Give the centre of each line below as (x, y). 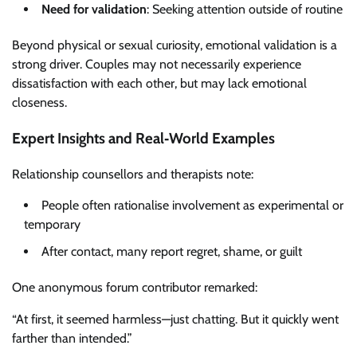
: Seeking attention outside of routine (245, 10)
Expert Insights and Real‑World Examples (143, 138)
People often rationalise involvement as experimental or (192, 205)
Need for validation (94, 10)
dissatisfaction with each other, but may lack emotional (159, 84)
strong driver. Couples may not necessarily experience (157, 65)
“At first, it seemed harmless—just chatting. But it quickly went (175, 319)
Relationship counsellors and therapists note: (133, 174)
